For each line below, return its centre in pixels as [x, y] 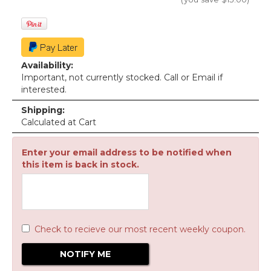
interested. [44, 90]
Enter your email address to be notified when [127, 152]
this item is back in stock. [80, 165]
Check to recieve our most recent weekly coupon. [140, 229]
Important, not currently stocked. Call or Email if [122, 77]
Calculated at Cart [59, 122]
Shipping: [43, 110]
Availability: [47, 65]
